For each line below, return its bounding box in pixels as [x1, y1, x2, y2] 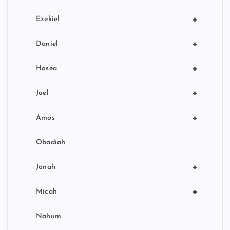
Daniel [36, 40, 58, 48]
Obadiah [36, 138, 66, 146]
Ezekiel [36, 15, 60, 23]
